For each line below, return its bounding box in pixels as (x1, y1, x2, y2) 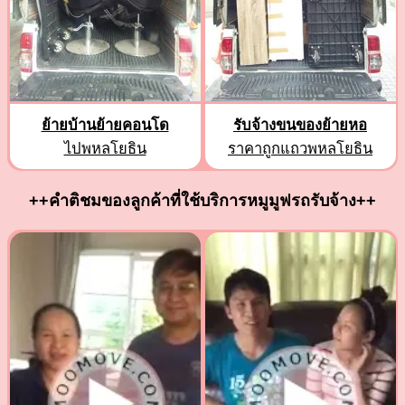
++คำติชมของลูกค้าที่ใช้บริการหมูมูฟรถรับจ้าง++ (29, 192, 376, 211)
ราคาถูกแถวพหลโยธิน (228, 139, 372, 157)
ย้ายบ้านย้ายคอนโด (41, 116, 169, 134)
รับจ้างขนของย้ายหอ (233, 116, 367, 134)
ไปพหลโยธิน (63, 139, 146, 157)
